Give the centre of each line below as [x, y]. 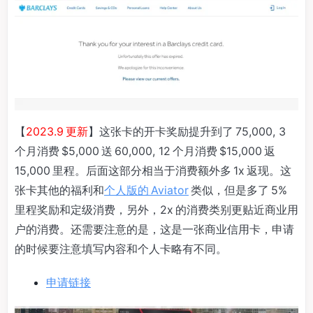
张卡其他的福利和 [59, 190]
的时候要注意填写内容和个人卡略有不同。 [121, 248]
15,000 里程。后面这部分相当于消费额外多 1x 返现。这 [153, 170]
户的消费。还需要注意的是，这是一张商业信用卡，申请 [154, 229]
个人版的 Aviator [146, 190]
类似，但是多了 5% [239, 190]
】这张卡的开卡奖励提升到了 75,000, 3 [188, 131]
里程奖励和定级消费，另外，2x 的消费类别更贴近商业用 [156, 209]
